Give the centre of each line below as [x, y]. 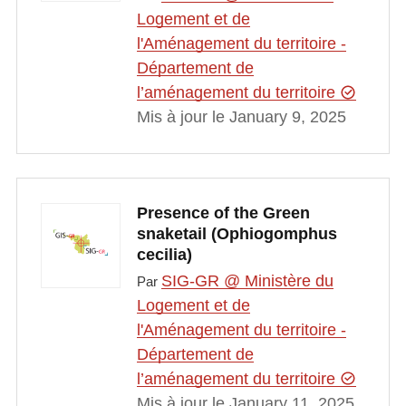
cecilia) [164, 254]
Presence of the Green [223, 213]
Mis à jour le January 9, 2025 [241, 117]
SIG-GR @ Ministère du [247, 281]
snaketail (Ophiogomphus [237, 233]
